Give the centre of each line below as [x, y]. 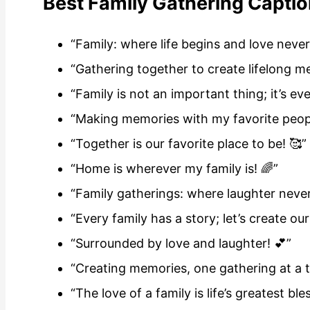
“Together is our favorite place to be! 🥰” [189, 143]
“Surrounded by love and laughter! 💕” [181, 243]
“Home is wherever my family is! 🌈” [174, 168]
